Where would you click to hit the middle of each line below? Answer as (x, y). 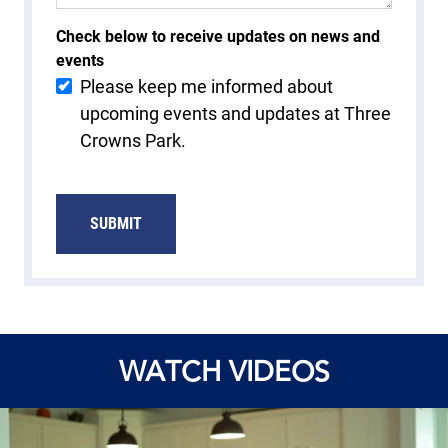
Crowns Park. (133, 140)
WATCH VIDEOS (224, 370)
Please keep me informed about (206, 86)
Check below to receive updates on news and (218, 36)
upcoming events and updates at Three (235, 113)
